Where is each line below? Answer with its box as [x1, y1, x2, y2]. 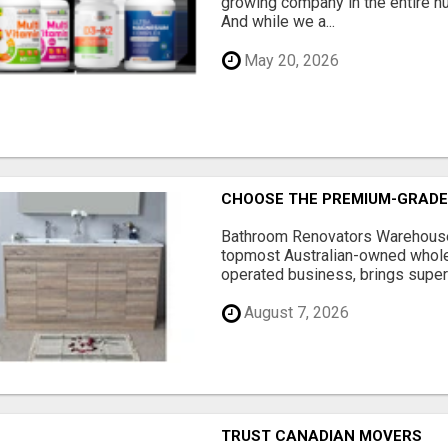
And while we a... [221, 12, 336, 32]
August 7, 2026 [240, 303, 350, 323]
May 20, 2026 [240, 50, 340, 70]
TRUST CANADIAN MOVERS [221, 426, 423, 445]
